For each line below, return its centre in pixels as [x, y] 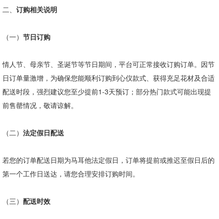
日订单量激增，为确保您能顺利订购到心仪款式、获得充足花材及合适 [109, 78]
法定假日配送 [44, 132]
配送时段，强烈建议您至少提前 [50, 91]
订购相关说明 [37, 9]
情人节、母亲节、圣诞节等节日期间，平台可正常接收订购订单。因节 [109, 64]
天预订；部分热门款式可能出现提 [160, 91]
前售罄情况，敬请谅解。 [40, 105]
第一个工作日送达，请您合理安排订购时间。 [71, 174]
